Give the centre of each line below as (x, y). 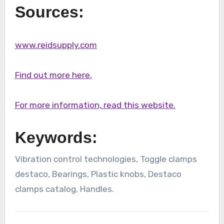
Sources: (49, 12)
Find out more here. (53, 75)
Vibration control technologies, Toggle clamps (106, 159)
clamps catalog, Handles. (64, 189)
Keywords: (56, 138)
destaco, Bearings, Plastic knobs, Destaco (98, 174)
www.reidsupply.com (56, 45)
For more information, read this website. (95, 105)
